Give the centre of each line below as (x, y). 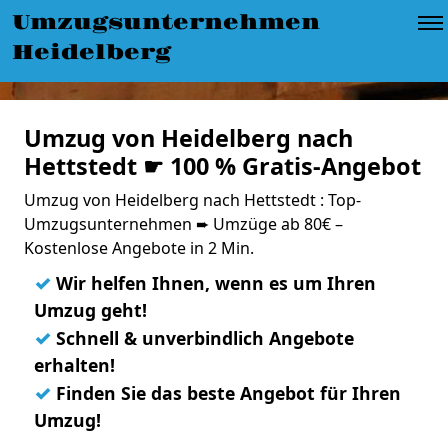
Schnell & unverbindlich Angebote (202, 338)
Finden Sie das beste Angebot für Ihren (226, 393)
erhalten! (74, 365)
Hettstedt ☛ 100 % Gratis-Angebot (222, 166)
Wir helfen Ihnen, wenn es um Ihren (213, 283)
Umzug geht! (90, 310)
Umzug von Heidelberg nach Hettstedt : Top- (192, 200)
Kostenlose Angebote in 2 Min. (139, 248)
